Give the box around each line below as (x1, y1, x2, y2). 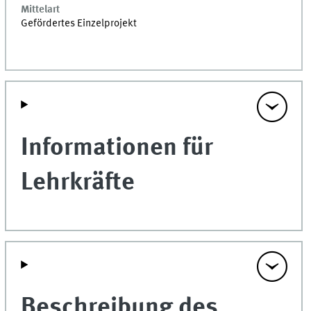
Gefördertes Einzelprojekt (21, 18, 137, 30)
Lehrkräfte (21, 169, 135, 196)
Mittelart (21, 4, 60, 16)
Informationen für (21, 135, 214, 161)
